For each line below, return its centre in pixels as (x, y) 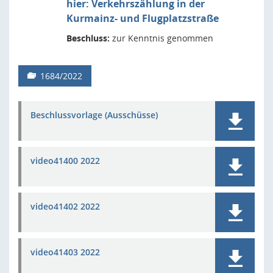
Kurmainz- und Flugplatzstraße (143, 18)
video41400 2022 (65, 161)
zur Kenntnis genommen (161, 38)
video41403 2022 (65, 252)
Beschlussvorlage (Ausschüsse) (94, 115)
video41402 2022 (65, 206)
